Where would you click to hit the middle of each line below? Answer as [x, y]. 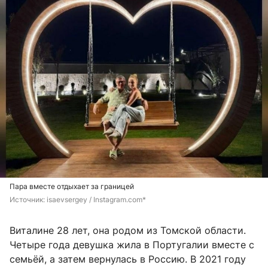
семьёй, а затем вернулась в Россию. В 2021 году [128, 259]
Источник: [28, 199]
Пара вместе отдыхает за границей [72, 186]
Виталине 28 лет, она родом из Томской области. [128, 230]
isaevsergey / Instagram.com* [96, 199]
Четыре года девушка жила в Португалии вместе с [132, 244]
